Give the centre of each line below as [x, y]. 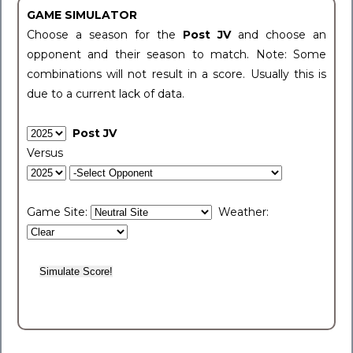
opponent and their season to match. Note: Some [176, 54]
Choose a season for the [105, 35]
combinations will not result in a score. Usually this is [176, 74]
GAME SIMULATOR [82, 15]
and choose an [282, 35]
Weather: [240, 212]
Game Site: [59, 212]
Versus [45, 153]
